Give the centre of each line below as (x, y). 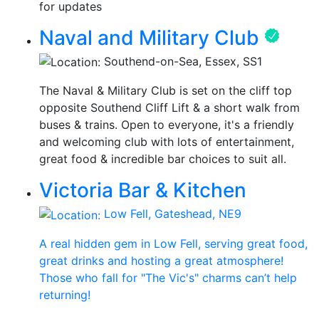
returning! (65, 294)
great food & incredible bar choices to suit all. (163, 159)
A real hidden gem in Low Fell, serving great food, (173, 243)
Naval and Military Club (149, 37)
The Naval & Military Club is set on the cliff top (166, 91)
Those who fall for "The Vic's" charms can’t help (168, 277)
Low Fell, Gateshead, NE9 (171, 214)
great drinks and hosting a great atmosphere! (161, 260)
